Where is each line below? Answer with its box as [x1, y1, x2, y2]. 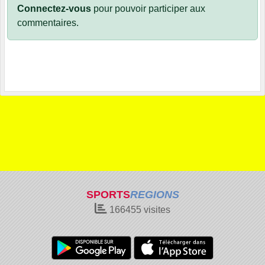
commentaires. [17, 18, 79, 28]
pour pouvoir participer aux [91, 4, 205, 14]
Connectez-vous [17, 4, 91, 14]
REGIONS [130, 189, 179, 201]
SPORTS [86, 189, 130, 201]
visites [141, 205, 170, 215]
